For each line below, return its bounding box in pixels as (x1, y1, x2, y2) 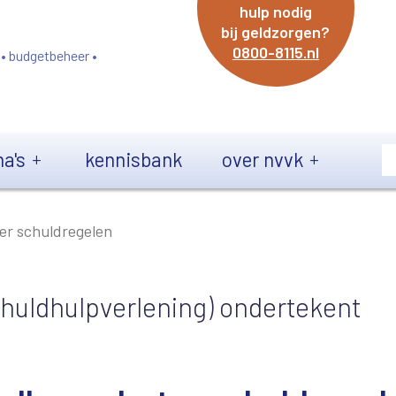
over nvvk (222, 146, 303, 171)
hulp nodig (239, 2, 312, 21)
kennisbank (85, 146, 182, 171)
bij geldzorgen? (221, 22, 331, 42)
